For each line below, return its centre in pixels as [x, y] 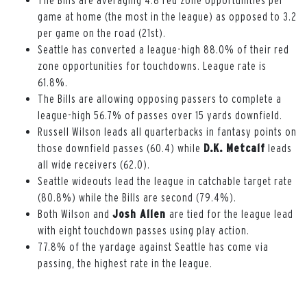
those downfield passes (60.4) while [121, 148]
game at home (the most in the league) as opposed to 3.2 [167, 16]
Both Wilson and [75, 213]
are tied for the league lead [231, 213]
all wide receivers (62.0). [94, 164]
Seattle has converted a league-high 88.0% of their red [163, 49]
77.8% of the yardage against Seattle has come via [153, 246]
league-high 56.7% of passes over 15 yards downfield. [160, 115]
